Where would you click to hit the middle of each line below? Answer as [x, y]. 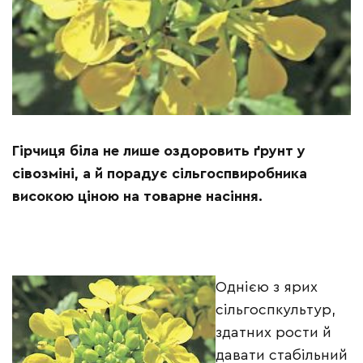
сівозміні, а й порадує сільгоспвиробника [160, 174]
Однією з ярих [267, 287]
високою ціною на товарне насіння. [137, 196]
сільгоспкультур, [275, 310]
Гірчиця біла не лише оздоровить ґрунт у [159, 151]
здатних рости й [273, 333]
